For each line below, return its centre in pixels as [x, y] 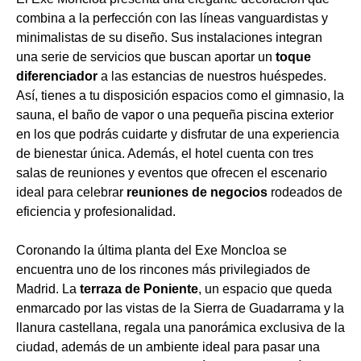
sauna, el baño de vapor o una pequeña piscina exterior [175, 115]
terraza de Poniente [139, 289]
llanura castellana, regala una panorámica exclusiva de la [180, 328]
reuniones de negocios [197, 192]
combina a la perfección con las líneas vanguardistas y [172, 18]
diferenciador [57, 76]
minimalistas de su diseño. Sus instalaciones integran [169, 37]
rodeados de [305, 192]
